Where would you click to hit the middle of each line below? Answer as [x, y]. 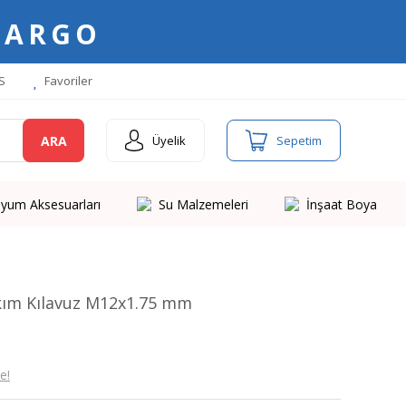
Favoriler [67, 81]
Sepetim [299, 140]
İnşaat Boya [341, 204]
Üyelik [169, 140]
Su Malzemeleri [203, 204]
